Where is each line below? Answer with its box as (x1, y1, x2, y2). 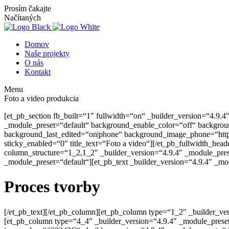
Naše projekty (25, 49, 70, 58)
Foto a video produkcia (4, 94, 79, 103)
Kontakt (25, 67, 51, 76)
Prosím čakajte (4, 4, 51, 13)
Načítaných (4, 13, 41, 22)
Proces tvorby (4, 177, 100, 196)
